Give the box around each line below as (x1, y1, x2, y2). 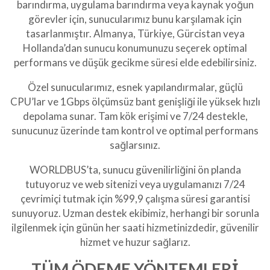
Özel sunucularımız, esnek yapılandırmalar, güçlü (27, 81, 243, 94)
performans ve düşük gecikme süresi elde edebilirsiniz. (13, 56, 257, 69)
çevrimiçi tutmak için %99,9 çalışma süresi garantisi (20, 192, 250, 206)
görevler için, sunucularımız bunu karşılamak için (28, 13, 242, 26)
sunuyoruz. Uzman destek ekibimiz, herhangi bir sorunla (11, 207, 259, 220)
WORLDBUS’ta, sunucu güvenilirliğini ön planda (29, 163, 241, 177)
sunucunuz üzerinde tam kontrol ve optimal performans (11, 124, 259, 137)
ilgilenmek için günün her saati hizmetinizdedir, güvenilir (11, 221, 259, 234)
